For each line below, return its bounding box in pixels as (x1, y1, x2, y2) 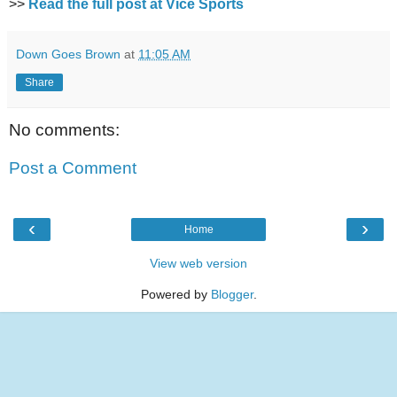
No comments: (9, 120, 120, 139)
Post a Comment (9, 159, 136, 178)
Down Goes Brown (16, 46, 121, 61)
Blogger (210, 286, 253, 301)
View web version (150, 255, 247, 270)
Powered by (140, 286, 211, 301)
